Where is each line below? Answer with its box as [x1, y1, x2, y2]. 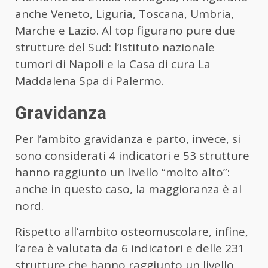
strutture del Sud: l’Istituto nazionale [15, 39, 215, 55]
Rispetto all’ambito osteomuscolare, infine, [15, 223, 248, 239]
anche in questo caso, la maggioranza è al [15, 181, 242, 197]
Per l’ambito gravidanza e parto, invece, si [15, 130, 240, 147]
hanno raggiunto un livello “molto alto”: [15, 164, 230, 180]
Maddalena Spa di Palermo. [15, 72, 164, 89]
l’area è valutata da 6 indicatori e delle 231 [15, 240, 245, 256]
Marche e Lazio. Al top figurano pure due [15, 22, 236, 38]
